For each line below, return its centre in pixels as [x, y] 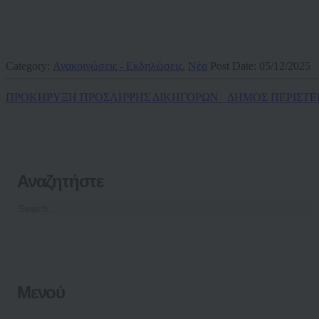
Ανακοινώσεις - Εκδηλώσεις [117, 66]
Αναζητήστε [60, 181]
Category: [29, 66]
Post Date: [235, 66]
